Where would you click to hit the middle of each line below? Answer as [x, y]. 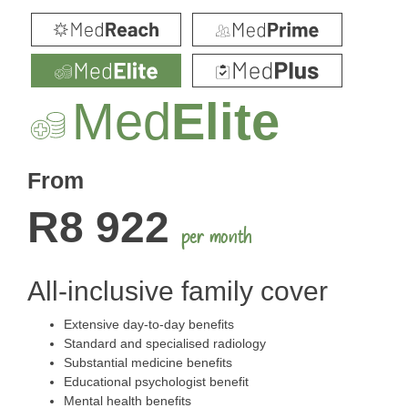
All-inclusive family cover [178, 291]
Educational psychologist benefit [156, 381]
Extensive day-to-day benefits [149, 324]
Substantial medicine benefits [148, 362]
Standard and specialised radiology [165, 343]
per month [217, 236]
